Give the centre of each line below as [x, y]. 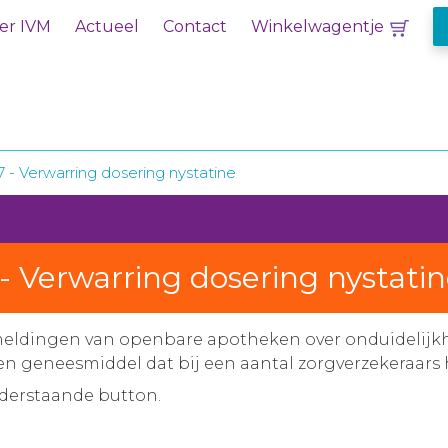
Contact [195, 26]
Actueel [107, 26]
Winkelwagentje [317, 26]
